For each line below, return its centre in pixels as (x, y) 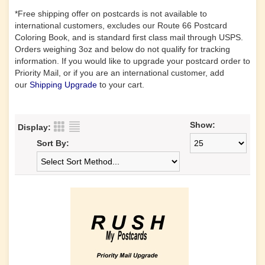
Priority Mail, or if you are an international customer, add (119, 73)
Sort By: (53, 143)
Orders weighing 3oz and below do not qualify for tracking (122, 49)
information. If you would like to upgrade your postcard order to (132, 61)
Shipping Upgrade (63, 85)
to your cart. (123, 85)
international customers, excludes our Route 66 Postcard (121, 25)
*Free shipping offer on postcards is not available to (111, 14)
